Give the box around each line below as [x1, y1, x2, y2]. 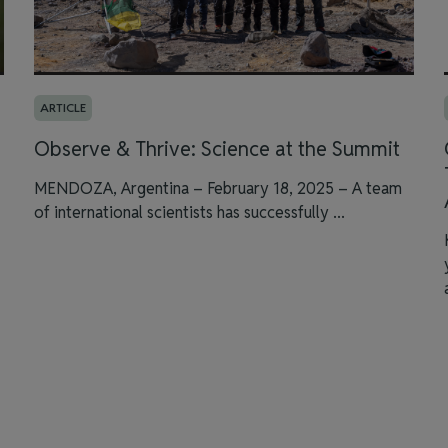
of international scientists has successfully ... [34, 202, 345, 223]
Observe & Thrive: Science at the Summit [34, 136, 400, 162]
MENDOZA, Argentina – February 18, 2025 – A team [34, 178, 402, 199]
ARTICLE [40, 100, 86, 115]
